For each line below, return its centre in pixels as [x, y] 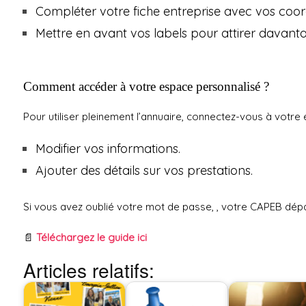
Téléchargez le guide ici [91, 238]
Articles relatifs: [88, 270]
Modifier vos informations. [108, 149]
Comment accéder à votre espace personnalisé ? [146, 87]
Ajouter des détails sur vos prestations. [144, 171]
